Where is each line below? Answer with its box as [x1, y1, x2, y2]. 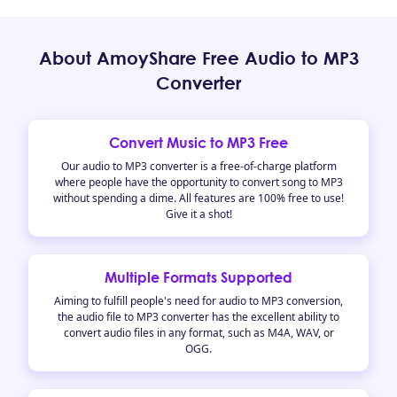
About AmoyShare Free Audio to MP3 [38, 47, 359, 68]
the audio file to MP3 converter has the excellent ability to [58, 309, 339, 324]
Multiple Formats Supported [105, 269, 292, 286]
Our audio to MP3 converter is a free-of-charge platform [60, 159, 337, 174]
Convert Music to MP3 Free [109, 134, 288, 152]
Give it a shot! [165, 206, 232, 222]
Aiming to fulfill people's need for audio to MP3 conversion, [54, 293, 343, 308]
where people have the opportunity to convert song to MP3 [54, 175, 343, 190]
